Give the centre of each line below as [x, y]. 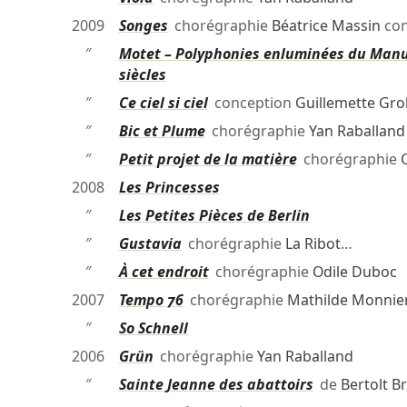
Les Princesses [169, 188]
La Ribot [313, 244]
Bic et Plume [162, 131]
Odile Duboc [354, 272]
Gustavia [150, 244]
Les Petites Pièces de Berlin [214, 216]
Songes [143, 26]
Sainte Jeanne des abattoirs [216, 385]
